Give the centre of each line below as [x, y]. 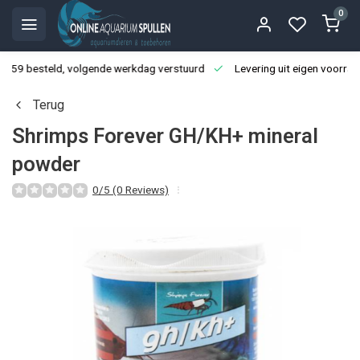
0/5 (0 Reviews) [131, 190]
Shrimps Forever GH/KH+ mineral [165, 136]
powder [46, 164]
